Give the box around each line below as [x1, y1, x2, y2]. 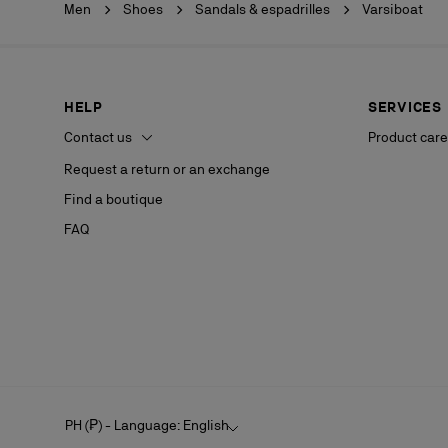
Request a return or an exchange [64, 161, 270, 178]
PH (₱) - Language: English [65, 416, 229, 433]
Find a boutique [64, 191, 163, 208]
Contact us [64, 129, 135, 145]
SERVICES [368, 99, 442, 115]
